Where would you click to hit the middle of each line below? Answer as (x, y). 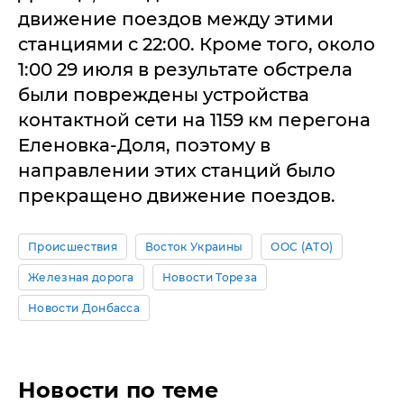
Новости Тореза (210, 277)
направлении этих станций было (177, 170)
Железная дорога (81, 277)
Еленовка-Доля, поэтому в (144, 145)
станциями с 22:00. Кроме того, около (197, 44)
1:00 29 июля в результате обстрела (185, 69)
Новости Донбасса (84, 308)
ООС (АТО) (302, 246)
